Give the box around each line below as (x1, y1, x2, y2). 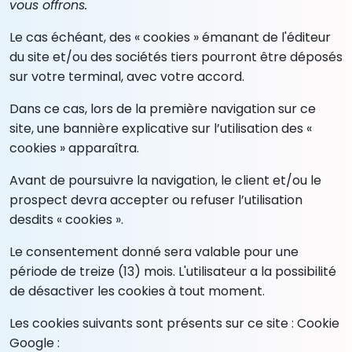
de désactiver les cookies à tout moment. (9, 281, 265, 300)
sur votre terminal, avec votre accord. (9, 67, 244, 86)
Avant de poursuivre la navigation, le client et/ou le (9, 170, 321, 189)
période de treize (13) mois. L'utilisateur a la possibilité (9, 262, 336, 280)
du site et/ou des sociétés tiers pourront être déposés (9, 47, 343, 66)
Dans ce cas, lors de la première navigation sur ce (9, 99, 316, 118)
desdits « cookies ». (9, 210, 123, 229)
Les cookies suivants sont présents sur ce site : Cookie (9, 313, 339, 332)
